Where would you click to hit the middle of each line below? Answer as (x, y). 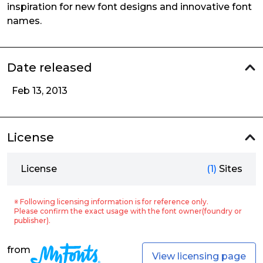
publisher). (32, 220)
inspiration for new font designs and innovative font (129, 7)
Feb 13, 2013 (40, 91)
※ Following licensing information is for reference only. (111, 202)
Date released (50, 68)
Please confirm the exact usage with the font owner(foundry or (128, 211)
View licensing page (199, 256)
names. (24, 21)
